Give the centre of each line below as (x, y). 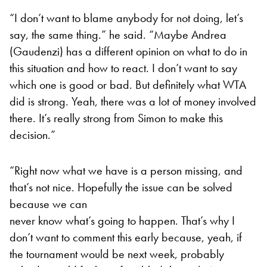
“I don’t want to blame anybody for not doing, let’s (126, 18)
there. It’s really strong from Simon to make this (116, 118)
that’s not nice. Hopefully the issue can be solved (121, 187)
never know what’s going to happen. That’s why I (122, 220)
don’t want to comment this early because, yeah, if (126, 237)
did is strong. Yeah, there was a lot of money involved (133, 101)
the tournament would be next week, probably (117, 254)
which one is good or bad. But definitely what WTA (128, 84)
